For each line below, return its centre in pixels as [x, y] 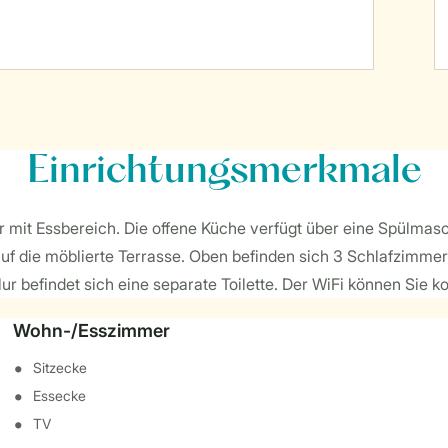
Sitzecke [60, 367]
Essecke [60, 395]
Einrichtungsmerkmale [224, 172]
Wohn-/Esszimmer [92, 330]
